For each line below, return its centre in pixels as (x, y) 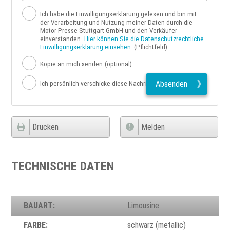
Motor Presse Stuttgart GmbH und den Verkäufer (109, 31)
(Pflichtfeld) (151, 47)
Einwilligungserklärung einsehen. (87, 47)
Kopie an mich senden (72, 64)
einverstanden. (61, 39)
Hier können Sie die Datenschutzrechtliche (144, 39)
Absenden (172, 84)
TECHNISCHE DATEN (63, 167)
